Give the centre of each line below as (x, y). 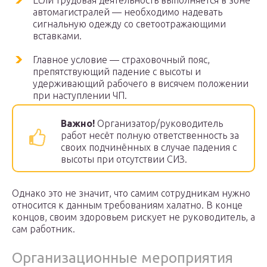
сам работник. (44, 229)
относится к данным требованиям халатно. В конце (127, 205)
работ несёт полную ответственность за (150, 136)
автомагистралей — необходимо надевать (128, 12)
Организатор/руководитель (159, 124)
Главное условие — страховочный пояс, (121, 60)
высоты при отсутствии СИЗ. (124, 159)
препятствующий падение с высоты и (117, 72)
